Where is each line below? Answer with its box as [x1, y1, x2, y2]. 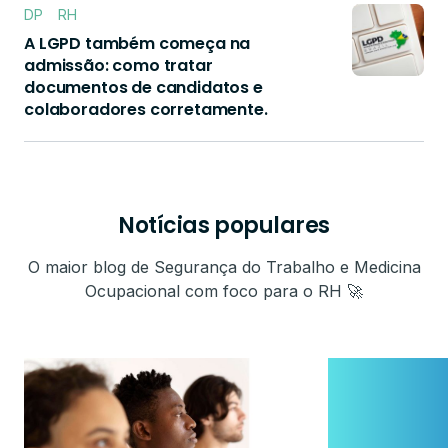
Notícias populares [117, 210, 331, 241]
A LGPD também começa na [24, 32, 251, 55]
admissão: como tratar [24, 54, 213, 77]
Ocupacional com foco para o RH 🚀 [85, 281, 363, 301]
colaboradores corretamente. [24, 98, 268, 121]
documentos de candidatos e [24, 76, 263, 99]
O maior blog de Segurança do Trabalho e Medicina [27, 257, 421, 277]
